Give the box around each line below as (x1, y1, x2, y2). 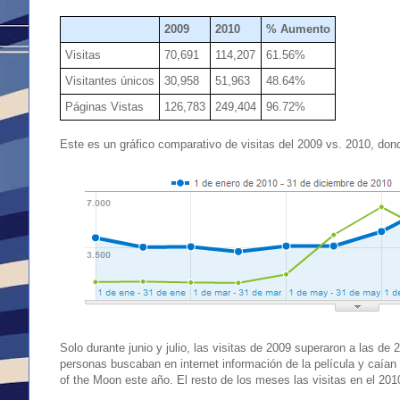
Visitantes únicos (65, 73, 154, 87)
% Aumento (266, 21, 330, 36)
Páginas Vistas (65, 99, 144, 113)
